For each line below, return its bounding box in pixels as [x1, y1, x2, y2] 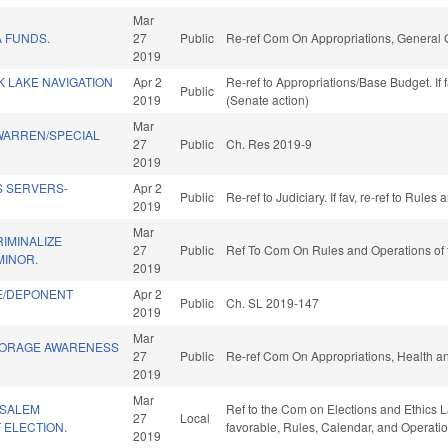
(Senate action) [226, 91, 310, 109]
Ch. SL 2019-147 [226, 294, 320, 312]
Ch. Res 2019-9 [226, 135, 313, 153]
